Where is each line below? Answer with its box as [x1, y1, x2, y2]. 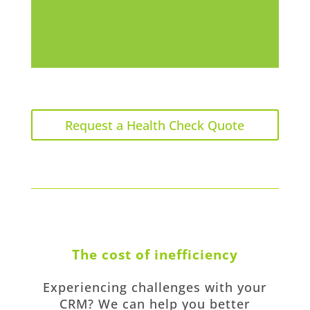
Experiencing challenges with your [42, 278, 267, 295]
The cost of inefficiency [71, 244, 238, 264]
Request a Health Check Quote [65, 116, 245, 134]
